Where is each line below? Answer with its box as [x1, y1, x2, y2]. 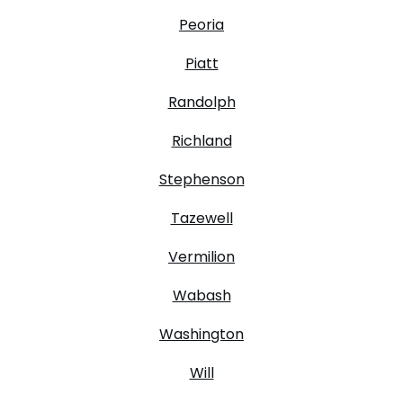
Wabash [172, 284, 231, 306]
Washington [159, 323, 244, 345]
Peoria [179, 13, 224, 35]
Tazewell [170, 207, 233, 228]
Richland [171, 130, 232, 151]
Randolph [167, 91, 236, 112]
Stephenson [158, 168, 245, 190]
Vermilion [168, 246, 235, 267]
